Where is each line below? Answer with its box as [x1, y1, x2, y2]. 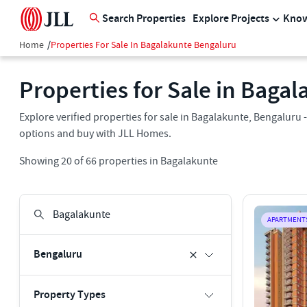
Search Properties [102, 12, 186, 26]
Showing [19, 154, 61, 168]
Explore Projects [193, 12, 269, 26]
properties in [97, 154, 158, 168]
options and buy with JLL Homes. [19, 127, 171, 140]
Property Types [34, 288, 106, 302]
